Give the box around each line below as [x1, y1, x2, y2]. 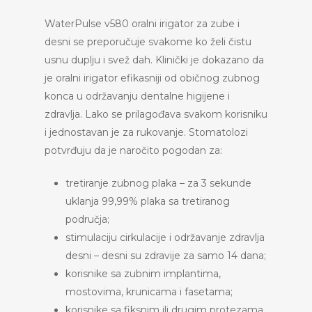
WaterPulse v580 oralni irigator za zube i [45, 17, 240, 30]
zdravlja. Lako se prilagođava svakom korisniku [45, 108, 267, 120]
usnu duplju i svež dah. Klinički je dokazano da [45, 54, 264, 66]
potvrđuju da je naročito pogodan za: [45, 144, 222, 157]
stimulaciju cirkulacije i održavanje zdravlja [65, 231, 265, 244]
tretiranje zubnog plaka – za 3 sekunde [65, 177, 251, 189]
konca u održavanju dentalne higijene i [45, 90, 230, 102]
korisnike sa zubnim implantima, [65, 267, 221, 280]
